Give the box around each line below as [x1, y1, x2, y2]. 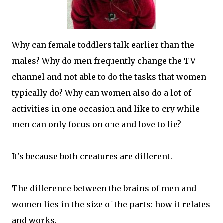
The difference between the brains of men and [12, 183, 196, 194]
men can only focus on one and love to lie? [12, 119, 181, 130]
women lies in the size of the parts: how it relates [12, 199, 210, 210]
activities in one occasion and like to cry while [12, 104, 200, 114]
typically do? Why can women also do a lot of [12, 88, 191, 98]
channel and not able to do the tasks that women [12, 72, 206, 82]
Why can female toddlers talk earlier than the [12, 40, 194, 50]
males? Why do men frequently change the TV [12, 56, 196, 66]
